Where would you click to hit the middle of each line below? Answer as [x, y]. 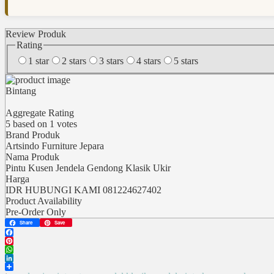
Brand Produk [33, 135]
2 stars [74, 61]
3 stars [111, 61]
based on [30, 124]
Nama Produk [32, 157]
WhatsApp [26, 257]
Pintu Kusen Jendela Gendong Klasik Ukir [88, 168]
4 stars [149, 61]
